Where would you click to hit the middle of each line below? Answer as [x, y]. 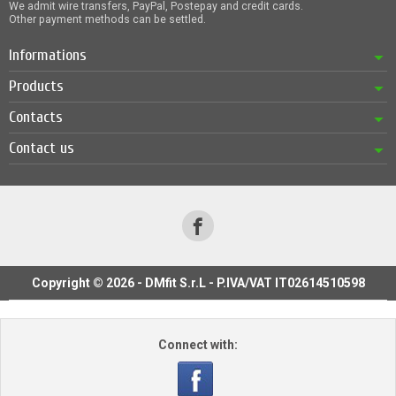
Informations [48, 55]
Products [36, 86]
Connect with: [198, 345]
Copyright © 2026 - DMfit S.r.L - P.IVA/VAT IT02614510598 [198, 283]
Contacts [36, 117]
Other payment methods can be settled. [107, 19]
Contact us [42, 148]
